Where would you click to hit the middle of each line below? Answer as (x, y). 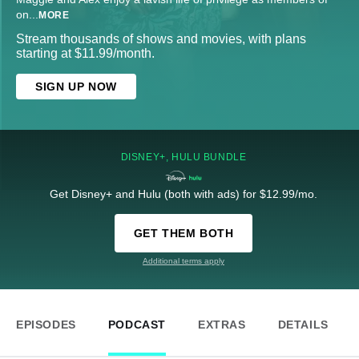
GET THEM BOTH (184, 234)
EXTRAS (222, 325)
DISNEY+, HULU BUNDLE (184, 157)
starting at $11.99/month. (85, 54)
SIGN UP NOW (76, 87)
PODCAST (137, 325)
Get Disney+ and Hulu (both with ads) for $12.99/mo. (184, 194)
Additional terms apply (184, 261)
